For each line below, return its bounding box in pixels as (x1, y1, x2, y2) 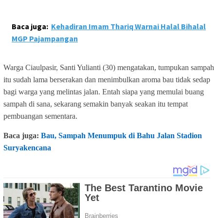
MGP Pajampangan (12, 34, 78, 44)
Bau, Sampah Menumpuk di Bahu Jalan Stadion (41, 131, 202, 140)
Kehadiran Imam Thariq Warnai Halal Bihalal (51, 21, 206, 32)
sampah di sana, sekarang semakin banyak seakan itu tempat (3, 100, 188, 109)
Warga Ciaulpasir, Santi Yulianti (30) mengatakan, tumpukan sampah (3, 63, 214, 72)
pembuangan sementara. (3, 112, 77, 121)
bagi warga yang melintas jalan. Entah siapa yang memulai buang (3, 88, 204, 96)
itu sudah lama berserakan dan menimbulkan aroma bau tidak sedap (3, 75, 210, 84)
